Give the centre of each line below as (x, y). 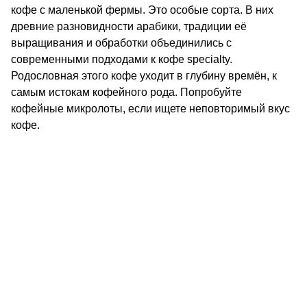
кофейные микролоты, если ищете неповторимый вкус (150, 109)
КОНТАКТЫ (153, 189)
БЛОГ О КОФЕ (153, 273)
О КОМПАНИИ (153, 217)
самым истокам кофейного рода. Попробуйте (126, 93)
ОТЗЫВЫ (153, 245)
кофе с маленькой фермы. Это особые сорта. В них (142, 10)
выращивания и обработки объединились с (121, 43)
